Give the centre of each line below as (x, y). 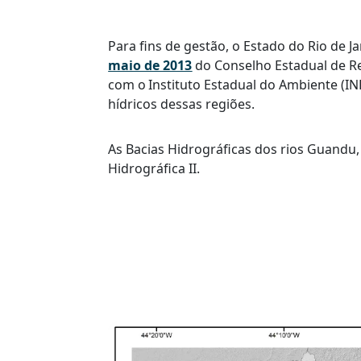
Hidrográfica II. (154, 168)
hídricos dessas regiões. (182, 104)
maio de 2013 (150, 65)
